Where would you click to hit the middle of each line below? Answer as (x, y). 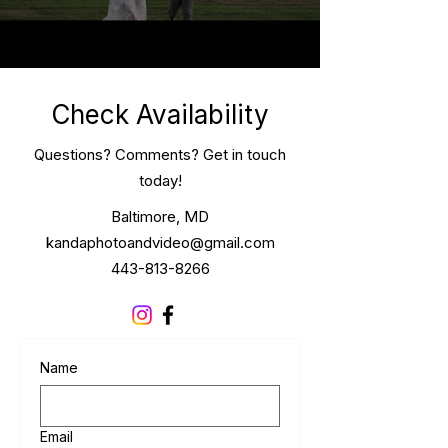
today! (160, 180)
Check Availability (160, 114)
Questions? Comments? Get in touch (160, 154)
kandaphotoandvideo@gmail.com (160, 242)
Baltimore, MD (160, 216)
